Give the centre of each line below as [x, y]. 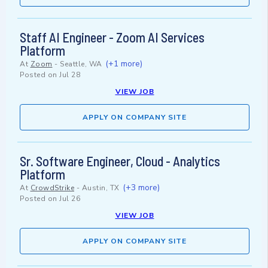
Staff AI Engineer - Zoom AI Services [112, 37]
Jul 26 [70, 199]
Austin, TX [100, 188]
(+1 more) [124, 64]
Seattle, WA [81, 64]
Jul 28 [70, 75]
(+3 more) [141, 188]
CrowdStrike [52, 188]
